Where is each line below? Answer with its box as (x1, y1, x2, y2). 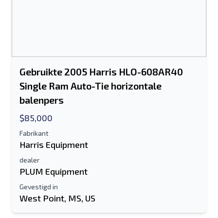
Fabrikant (19, 129, 49, 137)
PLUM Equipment (19, 166, 88, 177)
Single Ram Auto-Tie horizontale (19, 80, 162, 91)
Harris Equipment (19, 139, 88, 150)
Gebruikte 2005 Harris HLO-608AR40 (19, 66, 183, 77)
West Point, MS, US (19, 193, 95, 203)
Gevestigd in (19, 182, 58, 191)
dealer (19, 156, 39, 164)
